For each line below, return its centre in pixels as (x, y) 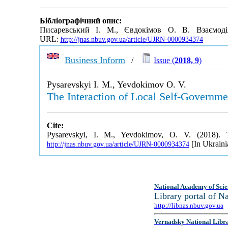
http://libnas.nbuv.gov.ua (189, 205)
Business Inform (95, 60)
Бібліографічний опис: (80, 21)
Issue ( (164, 60)
